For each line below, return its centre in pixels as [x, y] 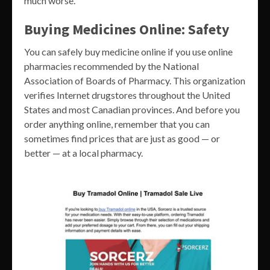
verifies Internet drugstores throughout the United [127, 95]
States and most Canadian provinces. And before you [132, 110]
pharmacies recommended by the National [111, 66]
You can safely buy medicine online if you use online [128, 52]
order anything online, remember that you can [117, 124]
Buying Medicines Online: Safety [127, 30]
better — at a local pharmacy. [83, 153]
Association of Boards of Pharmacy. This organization [135, 81]
